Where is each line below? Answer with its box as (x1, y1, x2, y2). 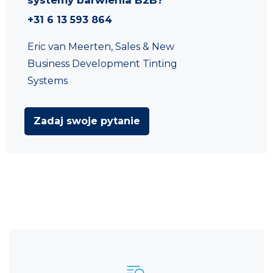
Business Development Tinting (27, 57, 177, 69)
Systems (27, 74, 68, 87)
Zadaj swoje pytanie (34, 115, 140, 127)
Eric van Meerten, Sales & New (27, 40, 174, 52)
